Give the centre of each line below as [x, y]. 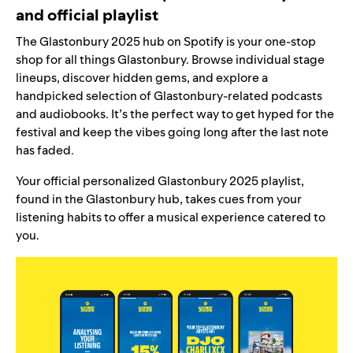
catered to [295, 217]
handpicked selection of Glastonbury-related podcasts [169, 95]
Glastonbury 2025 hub [102, 41]
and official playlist [87, 15]
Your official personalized [85, 180]
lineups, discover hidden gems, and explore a [142, 77]
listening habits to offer [82, 217]
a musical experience [206, 217]
